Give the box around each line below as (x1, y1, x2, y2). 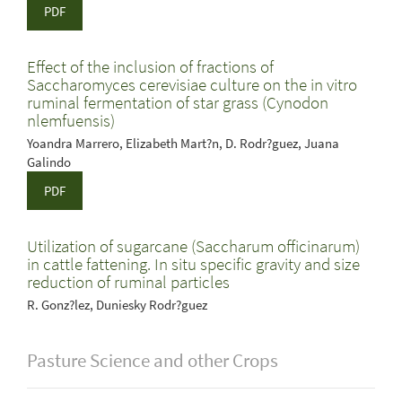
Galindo (27, 153, 71, 170)
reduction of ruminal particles (27, 271, 230, 293)
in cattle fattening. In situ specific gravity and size (27, 253, 360, 275)
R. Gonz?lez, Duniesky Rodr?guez (27, 296, 207, 313)
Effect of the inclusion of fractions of (27, 56, 274, 77)
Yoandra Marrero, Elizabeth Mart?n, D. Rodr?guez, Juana (27, 135, 339, 152)
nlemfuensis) (27, 109, 115, 131)
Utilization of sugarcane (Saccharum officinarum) (27, 235, 360, 257)
